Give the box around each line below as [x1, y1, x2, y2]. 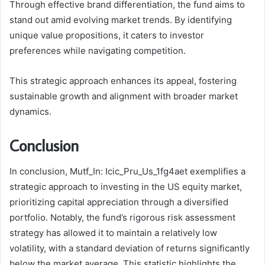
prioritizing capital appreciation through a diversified [9, 196, 228, 208]
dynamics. [9, 105, 51, 117]
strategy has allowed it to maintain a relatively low [9, 227, 217, 239]
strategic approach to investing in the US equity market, [9, 181, 242, 193]
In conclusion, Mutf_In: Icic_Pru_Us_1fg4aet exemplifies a [9, 166, 245, 177]
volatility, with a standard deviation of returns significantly [9, 243, 250, 254]
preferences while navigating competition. [9, 44, 186, 56]
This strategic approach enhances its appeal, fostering [9, 75, 237, 86]
